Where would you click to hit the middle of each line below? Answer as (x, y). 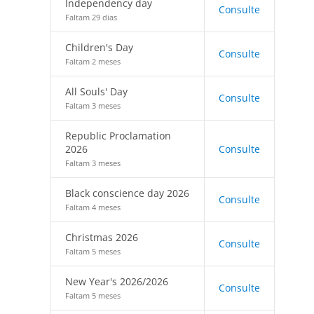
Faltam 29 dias (91, 17)
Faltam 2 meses (93, 61)
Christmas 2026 (102, 237)
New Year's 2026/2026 (117, 281)
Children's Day (99, 47)
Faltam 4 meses (93, 207)
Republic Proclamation (118, 136)
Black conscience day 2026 (127, 193)
